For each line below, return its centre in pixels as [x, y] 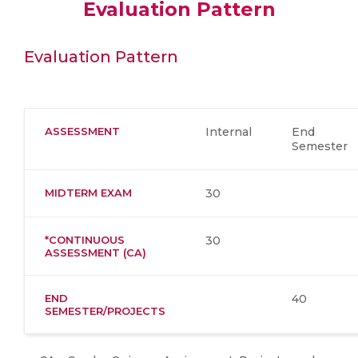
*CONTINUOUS [85, 240]
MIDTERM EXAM [88, 193]
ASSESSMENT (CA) [95, 253]
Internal [229, 132]
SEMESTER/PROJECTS [105, 311]
